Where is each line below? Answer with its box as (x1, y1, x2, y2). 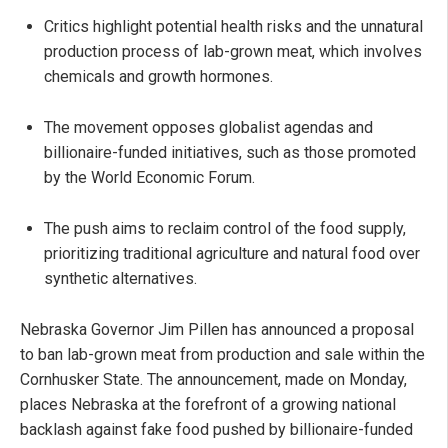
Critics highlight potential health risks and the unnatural (44, 17, 423, 37)
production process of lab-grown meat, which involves (44, 42, 422, 62)
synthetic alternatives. (44, 269, 197, 289)
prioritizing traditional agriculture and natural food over (44, 244, 420, 264)
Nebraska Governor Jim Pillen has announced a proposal (20, 320, 414, 340)
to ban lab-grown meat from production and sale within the (20, 345, 425, 365)
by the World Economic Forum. (44, 168, 255, 188)
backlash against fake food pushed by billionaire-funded (20, 420, 413, 440)
